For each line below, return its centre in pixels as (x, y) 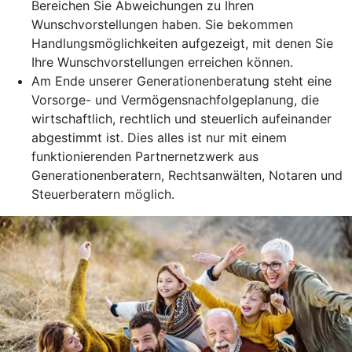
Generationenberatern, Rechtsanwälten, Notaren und (187, 175)
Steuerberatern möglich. (103, 194)
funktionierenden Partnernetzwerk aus (145, 156)
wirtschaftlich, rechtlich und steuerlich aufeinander (181, 118)
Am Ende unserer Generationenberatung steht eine (181, 81)
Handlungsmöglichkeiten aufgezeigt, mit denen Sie (182, 43)
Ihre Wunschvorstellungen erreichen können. (162, 62)
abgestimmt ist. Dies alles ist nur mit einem (159, 137)
